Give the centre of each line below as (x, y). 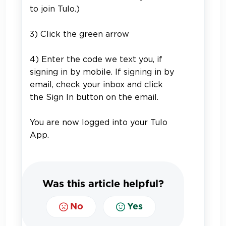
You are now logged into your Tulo (99, 122)
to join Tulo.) (55, 9)
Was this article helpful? (103, 184)
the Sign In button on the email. (94, 97)
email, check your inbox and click (96, 84)
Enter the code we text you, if (102, 59)
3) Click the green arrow (79, 34)
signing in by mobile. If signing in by (102, 72)
